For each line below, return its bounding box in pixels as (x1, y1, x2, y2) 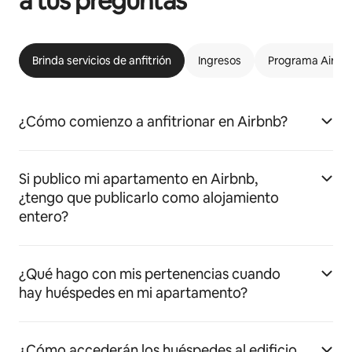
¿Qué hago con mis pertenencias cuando (19, 265, 280, 284)
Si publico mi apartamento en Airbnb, (19, 170, 258, 189)
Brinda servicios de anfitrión (32, 53, 171, 68)
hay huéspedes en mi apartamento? (19, 284, 247, 302)
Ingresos (198, 53, 241, 68)
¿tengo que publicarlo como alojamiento (19, 189, 279, 207)
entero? (19, 207, 68, 226)
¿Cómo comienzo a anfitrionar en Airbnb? (19, 112, 288, 131)
